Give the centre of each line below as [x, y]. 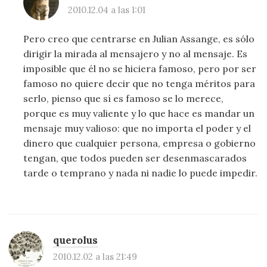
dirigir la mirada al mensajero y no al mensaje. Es [136, 54]
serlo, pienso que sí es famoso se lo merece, [124, 99]
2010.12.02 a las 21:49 [95, 256]
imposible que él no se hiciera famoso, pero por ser [140, 69]
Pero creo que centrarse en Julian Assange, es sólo [139, 39]
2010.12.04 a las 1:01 [107, 10]
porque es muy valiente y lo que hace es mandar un [139, 114]
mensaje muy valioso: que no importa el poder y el [137, 128]
